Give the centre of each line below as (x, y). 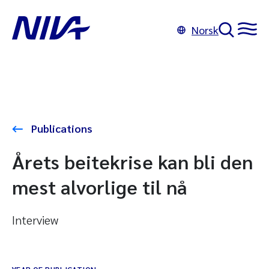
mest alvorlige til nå (100, 186)
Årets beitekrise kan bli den (132, 161)
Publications (61, 128)
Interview (35, 220)
